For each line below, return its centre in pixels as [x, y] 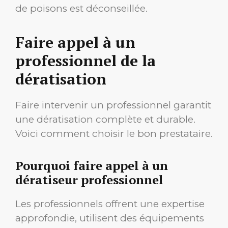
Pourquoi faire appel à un [92, 166]
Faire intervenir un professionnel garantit [113, 105]
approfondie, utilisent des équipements [110, 218]
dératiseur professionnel [89, 180]
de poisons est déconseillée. [81, 9]
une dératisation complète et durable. [105, 120]
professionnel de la [85, 61]
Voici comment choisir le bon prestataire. [114, 134]
